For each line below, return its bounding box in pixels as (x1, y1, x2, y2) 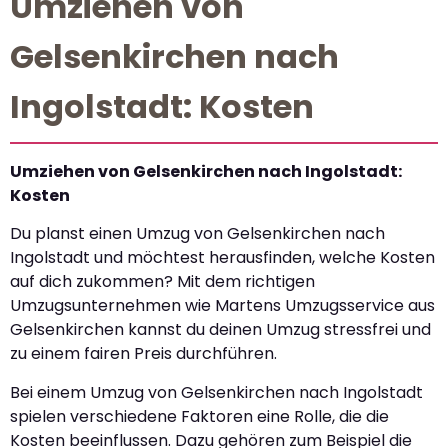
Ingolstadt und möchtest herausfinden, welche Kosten (10, 246, 435, 270)
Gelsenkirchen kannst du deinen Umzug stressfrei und (10, 318, 431, 342)
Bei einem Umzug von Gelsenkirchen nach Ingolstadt (10, 380, 423, 404)
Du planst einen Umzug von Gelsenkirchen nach (10, 222, 385, 246)
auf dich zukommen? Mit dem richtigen (10, 270, 315, 294)
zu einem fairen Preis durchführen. (10, 342, 277, 366)
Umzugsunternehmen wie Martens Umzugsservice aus (10, 294, 435, 318)
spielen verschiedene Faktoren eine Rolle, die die (10, 404, 389, 428)
